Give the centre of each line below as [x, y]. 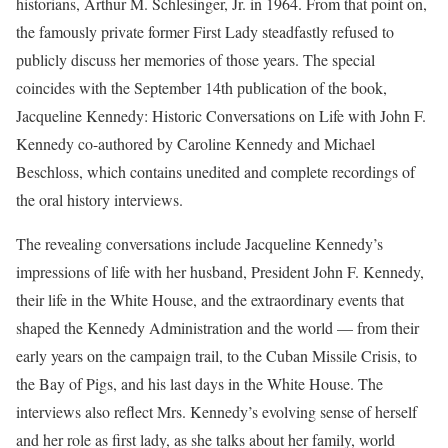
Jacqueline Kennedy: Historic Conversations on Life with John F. [221, 115]
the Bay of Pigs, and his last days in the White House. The [199, 383]
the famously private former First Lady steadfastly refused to [205, 31]
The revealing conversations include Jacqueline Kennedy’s [199, 243]
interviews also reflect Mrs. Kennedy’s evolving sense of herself [216, 411]
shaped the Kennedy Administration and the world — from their [217, 327]
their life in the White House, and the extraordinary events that [210, 299]
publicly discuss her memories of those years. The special [195, 59]
